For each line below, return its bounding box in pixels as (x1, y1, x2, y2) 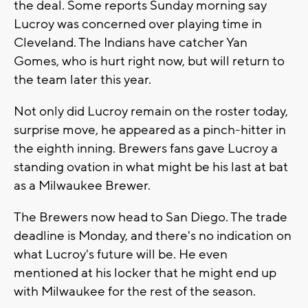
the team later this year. (14, 71, 151, 89)
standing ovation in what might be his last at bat (14, 159, 288, 176)
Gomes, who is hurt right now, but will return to (14, 53, 285, 70)
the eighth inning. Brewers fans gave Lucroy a (14, 140, 278, 157)
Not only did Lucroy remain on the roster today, (14, 103, 288, 120)
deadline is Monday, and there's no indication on (14, 228, 291, 245)
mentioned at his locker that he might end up (14, 265, 276, 282)
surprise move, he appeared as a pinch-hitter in (14, 122, 286, 139)
